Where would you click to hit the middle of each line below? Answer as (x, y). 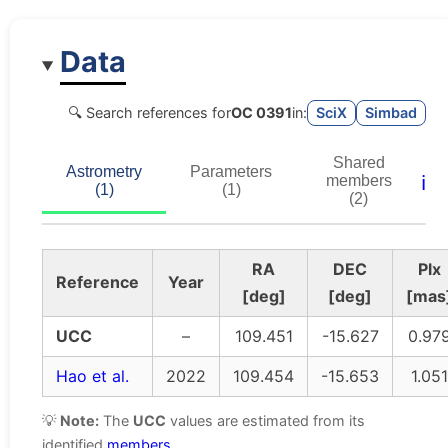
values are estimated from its (265, 421)
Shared (358, 163)
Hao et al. (92, 376)
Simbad (391, 112)
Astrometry (104, 172)
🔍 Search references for (149, 112)
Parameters (231, 172)
